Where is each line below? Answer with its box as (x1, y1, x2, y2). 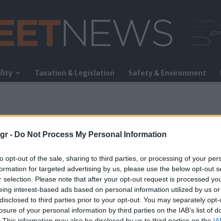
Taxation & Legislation (35, 69, 114, 77)
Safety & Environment (128, 69, 206, 77)
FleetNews (110, 74, 143, 82)
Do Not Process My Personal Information (14, 130, 167, 139)
